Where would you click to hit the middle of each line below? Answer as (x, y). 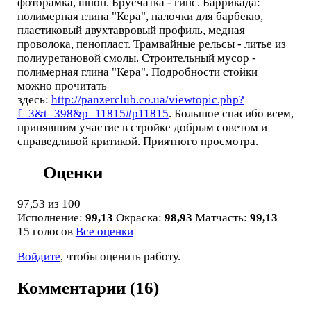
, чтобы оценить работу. (120, 257)
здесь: (34, 99)
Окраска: (140, 217)
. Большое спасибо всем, (231, 113)
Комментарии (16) (88, 288)
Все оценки (104, 231)
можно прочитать (62, 85)
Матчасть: (222, 217)
